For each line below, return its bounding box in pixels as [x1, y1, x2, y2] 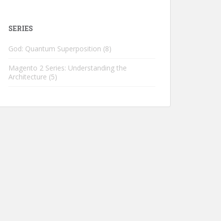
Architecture [8, 72, 47, 81]
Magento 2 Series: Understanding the [8, 63, 127, 73]
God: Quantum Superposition [8, 44, 101, 53]
